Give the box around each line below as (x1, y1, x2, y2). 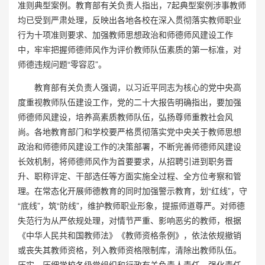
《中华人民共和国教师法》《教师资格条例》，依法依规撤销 (18, 228, 241, 241)
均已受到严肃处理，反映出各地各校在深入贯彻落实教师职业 (18, 13, 241, 25)
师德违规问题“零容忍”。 (18, 57, 109, 70)
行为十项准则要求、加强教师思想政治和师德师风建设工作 (18, 28, 233, 40)
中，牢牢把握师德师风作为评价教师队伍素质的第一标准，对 (18, 43, 241, 55)
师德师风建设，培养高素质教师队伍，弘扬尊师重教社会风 (18, 110, 233, 122)
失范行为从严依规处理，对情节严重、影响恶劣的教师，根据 (18, 214, 241, 226)
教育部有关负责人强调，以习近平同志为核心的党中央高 (18, 80, 241, 93)
